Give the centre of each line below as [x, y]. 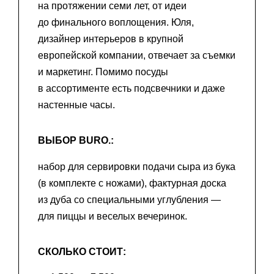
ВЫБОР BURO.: [76, 141]
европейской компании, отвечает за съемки [137, 56]
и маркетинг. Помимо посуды [103, 72]
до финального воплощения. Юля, [116, 23]
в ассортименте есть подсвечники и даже [131, 89]
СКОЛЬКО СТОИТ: [82, 251]
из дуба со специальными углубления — [129, 199]
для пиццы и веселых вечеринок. [113, 216]
